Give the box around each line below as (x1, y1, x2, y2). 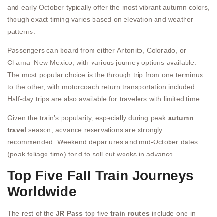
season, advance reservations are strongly (26, 126, 163, 134)
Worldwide (7, 184, 77, 199)
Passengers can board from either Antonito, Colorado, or (7, 46, 186, 54)
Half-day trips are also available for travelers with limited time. (7, 95, 202, 103)
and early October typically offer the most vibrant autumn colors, (7, 3, 210, 11)
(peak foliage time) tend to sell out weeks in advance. (7, 150, 175, 158)
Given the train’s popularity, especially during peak (7, 114, 168, 122)
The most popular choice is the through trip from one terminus (7, 71, 203, 78)
